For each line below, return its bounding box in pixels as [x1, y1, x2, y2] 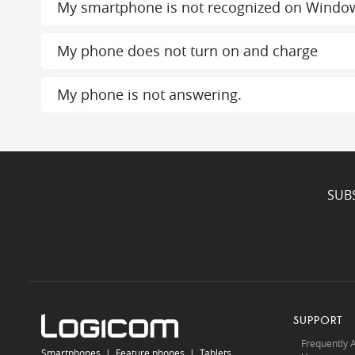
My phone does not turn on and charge [57, 41, 318, 60]
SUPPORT [292, 314, 343, 327]
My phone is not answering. [57, 85, 242, 104]
